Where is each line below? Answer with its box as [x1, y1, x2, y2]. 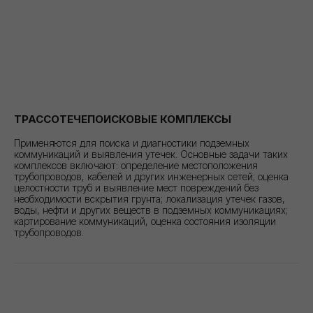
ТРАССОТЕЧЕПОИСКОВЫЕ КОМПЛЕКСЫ [14, 112, 231, 126]
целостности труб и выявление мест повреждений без [14, 181, 259, 194]
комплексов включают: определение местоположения [14, 159, 258, 171]
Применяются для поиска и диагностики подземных [14, 136, 249, 149]
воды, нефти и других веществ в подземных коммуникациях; [14, 203, 288, 216]
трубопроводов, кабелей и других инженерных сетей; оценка [14, 170, 289, 182]
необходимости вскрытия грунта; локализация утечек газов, [14, 192, 285, 205]
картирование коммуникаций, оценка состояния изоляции [14, 214, 276, 227]
